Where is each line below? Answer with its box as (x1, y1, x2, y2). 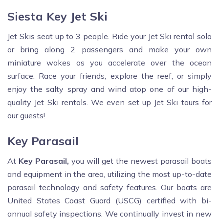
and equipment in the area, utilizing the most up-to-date (7, 169, 212, 179)
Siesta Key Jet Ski (7, 9, 108, 24)
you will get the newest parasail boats (69, 156, 212, 166)
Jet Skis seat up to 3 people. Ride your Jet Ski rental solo (7, 31, 212, 42)
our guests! (7, 110, 45, 121)
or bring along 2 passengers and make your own (7, 44, 212, 55)
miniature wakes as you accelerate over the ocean (7, 58, 212, 68)
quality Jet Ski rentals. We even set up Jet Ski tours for (7, 97, 212, 108)
